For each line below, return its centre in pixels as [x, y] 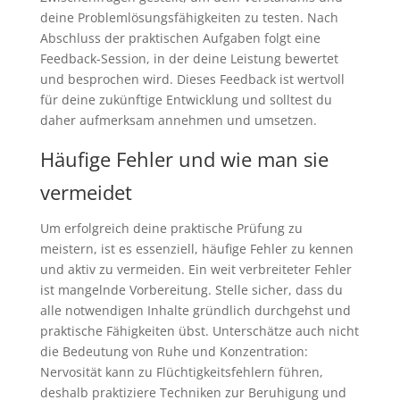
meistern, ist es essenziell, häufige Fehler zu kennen [196, 249]
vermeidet [86, 192]
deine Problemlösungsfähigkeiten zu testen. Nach [189, 18]
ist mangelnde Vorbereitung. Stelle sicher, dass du [191, 290]
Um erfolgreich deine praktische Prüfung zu [171, 229]
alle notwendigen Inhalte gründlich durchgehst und [195, 311]
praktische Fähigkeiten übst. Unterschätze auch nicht [199, 331]
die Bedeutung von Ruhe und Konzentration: [174, 352]
